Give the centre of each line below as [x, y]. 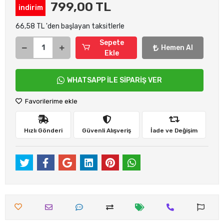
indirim [30, 7]
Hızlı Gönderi [43, 130]
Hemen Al [177, 48]
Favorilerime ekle [50, 101]
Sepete [111, 42]
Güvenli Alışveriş [106, 130]
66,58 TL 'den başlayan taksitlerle [70, 26]
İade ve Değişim [174, 130]
